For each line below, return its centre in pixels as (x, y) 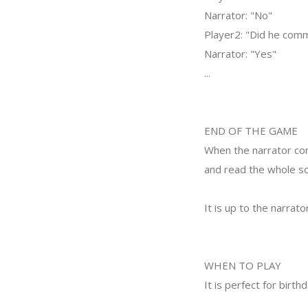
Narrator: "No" (238, 15)
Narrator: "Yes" (240, 54)
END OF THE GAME (251, 131)
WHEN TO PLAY (243, 265)
